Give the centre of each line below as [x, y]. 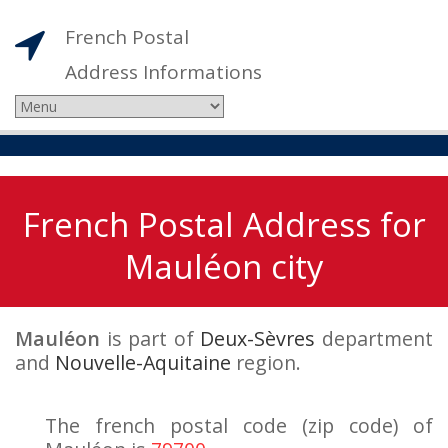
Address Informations [163, 72]
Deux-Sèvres [258, 338]
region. [266, 362]
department [374, 338]
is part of [150, 338]
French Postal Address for [224, 224]
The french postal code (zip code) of [239, 425]
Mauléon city [224, 266]
